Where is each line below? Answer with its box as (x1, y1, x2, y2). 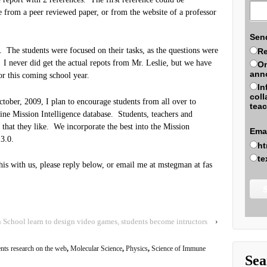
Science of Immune (151, 244, 206, 253)
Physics (126, 244, 148, 253)
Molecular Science (70, 244, 122, 253)
